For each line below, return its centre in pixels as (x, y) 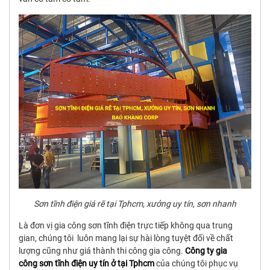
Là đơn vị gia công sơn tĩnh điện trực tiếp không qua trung (126, 226)
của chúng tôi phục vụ (196, 264)
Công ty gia (206, 251)
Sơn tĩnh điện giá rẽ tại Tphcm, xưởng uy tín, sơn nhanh (135, 204)
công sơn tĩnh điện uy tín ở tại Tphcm (86, 264)
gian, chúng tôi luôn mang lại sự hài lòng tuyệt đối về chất (126, 238)
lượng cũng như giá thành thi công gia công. (102, 251)
